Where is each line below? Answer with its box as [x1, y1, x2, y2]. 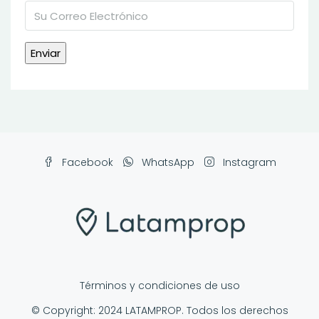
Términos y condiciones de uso [79, 278, 240, 293]
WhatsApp [138, 155, 194, 169]
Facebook [58, 155, 113, 169]
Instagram [219, 155, 276, 169]
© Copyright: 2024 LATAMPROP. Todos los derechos [31, 303, 288, 318]
